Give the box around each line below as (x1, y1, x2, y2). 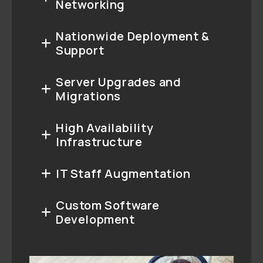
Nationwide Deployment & (56, 28, 210, 44)
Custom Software (56, 197, 160, 213)
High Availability (56, 119, 154, 136)
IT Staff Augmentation (56, 165, 191, 181)
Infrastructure (56, 133, 143, 150)
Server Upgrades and (56, 73, 181, 90)
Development (56, 211, 135, 227)
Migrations (56, 87, 121, 104)
